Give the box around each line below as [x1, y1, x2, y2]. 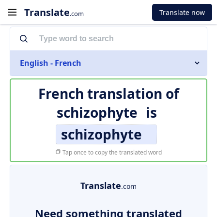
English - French [20, 58, 81, 68]
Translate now [159, 7, 205, 17]
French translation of [38, 84, 179, 103]
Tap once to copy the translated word [61, 148, 162, 156]
